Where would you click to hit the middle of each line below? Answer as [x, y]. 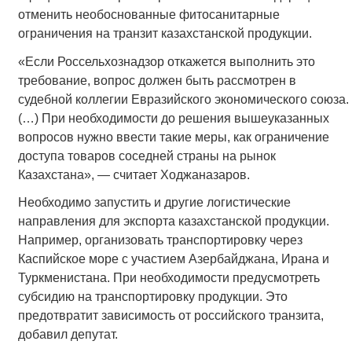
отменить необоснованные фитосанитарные [148, 15]
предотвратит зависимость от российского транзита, [170, 315]
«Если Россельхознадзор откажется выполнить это [166, 61]
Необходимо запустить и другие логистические [154, 202]
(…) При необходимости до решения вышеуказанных [173, 118]
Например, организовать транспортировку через [160, 240]
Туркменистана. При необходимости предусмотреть [169, 277]
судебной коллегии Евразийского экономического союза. [183, 99]
